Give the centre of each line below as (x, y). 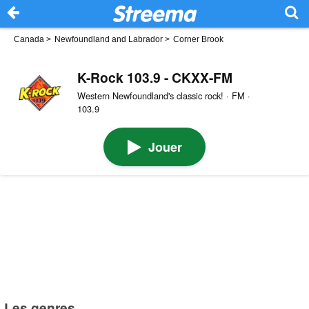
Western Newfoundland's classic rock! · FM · (163, 95)
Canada (29, 39)
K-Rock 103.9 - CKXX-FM (154, 77)
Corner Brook (198, 39)
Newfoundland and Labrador (109, 39)
